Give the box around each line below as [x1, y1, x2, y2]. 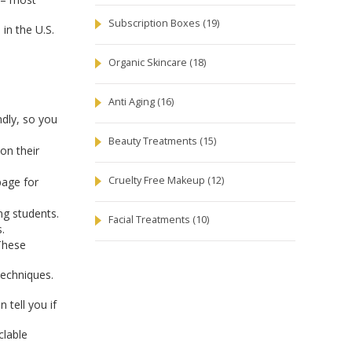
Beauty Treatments [108, 134, 200, 148]
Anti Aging [108, 95, 157, 109]
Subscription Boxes [108, 16, 203, 31]
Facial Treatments [108, 213, 192, 227]
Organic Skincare [108, 56, 189, 70]
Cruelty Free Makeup [108, 174, 207, 188]
